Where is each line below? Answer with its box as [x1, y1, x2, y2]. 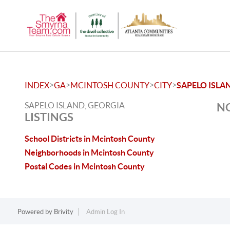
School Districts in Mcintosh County [25, 134, 155, 143]
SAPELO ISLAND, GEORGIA [25, 101, 125, 110]
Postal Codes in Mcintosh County [25, 162, 145, 171]
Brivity [53, 208, 73, 216]
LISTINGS [25, 110, 73, 123]
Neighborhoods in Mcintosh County [25, 148, 154, 157]
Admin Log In [86, 208, 125, 216]
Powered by [17, 208, 54, 216]
